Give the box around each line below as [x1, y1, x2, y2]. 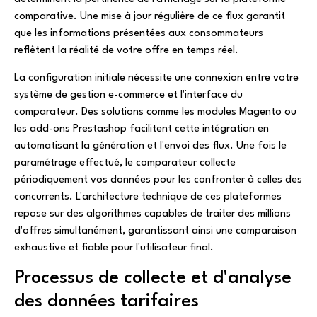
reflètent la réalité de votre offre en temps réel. [14, 45, 238, 57]
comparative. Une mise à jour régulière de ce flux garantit [14, 11, 285, 23]
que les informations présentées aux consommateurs [14, 28, 263, 40]
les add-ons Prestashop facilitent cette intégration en [14, 123, 269, 134]
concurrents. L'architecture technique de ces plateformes [14, 191, 282, 202]
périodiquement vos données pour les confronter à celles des [14, 174, 302, 185]
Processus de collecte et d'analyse [14, 269, 292, 288]
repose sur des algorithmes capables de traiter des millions [14, 208, 291, 219]
